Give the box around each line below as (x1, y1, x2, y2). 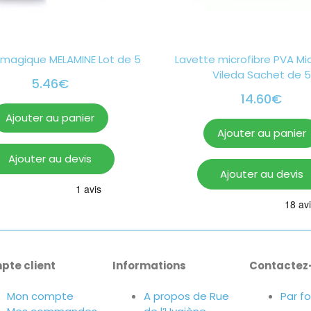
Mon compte (7, 289, 74, 304)
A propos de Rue (143, 289, 229, 304)
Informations (112, 258, 186, 273)
